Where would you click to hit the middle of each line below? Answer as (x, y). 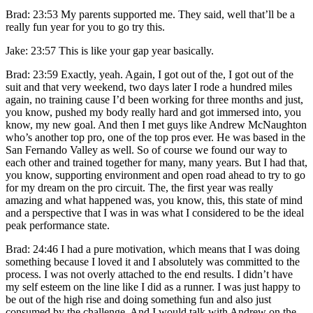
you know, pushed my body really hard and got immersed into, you (153, 112)
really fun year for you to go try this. (85, 27)
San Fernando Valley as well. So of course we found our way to (146, 150)
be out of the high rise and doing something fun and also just (138, 299)
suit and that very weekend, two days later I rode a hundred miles (149, 87)
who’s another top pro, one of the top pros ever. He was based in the (155, 137)
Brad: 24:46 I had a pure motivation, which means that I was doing (153, 249)
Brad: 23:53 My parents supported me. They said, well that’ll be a (150, 14)
